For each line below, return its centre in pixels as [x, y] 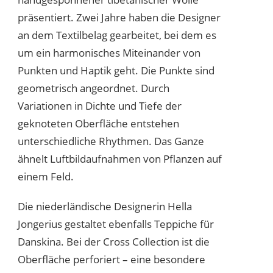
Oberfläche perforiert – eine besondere [112, 259]
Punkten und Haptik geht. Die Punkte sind [116, 70]
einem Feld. [46, 176]
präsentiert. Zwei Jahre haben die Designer [119, 17]
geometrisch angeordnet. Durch [94, 88]
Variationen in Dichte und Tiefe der [100, 105]
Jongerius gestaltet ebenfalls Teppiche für [116, 224]
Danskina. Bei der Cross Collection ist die [114, 241]
